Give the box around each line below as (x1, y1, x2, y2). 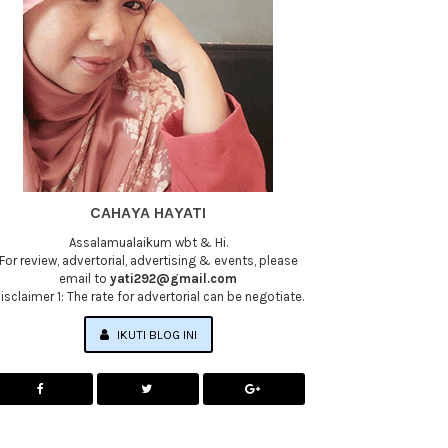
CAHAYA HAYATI (90, 203, 207, 222)
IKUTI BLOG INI (113, 327, 197, 342)
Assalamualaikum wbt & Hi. (68, 235, 228, 250)
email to (59, 271, 111, 286)
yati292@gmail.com (110, 271, 238, 286)
